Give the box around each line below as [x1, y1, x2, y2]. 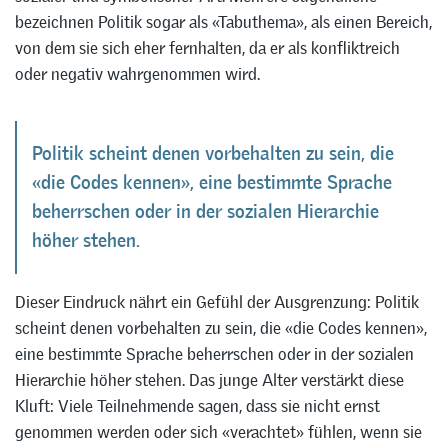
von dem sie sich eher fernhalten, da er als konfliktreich [15, 36, 400, 59]
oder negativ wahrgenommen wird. [15, 62, 260, 85]
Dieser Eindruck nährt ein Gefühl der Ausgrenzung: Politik [15, 291, 419, 314]
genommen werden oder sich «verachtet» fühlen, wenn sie [15, 421, 422, 444]
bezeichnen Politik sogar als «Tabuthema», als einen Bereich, [15, 10, 432, 33]
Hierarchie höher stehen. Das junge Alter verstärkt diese [15, 369, 404, 392]
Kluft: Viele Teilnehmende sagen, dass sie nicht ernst [15, 395, 380, 418]
